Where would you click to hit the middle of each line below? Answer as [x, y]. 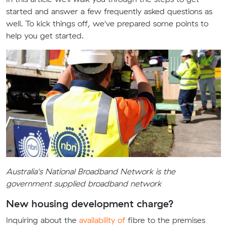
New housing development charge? [90, 203]
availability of [102, 220]
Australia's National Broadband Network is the [91, 171]
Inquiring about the [43, 220]
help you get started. [45, 35]
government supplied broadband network [84, 183]
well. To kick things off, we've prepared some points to [107, 23]
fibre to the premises [165, 220]
